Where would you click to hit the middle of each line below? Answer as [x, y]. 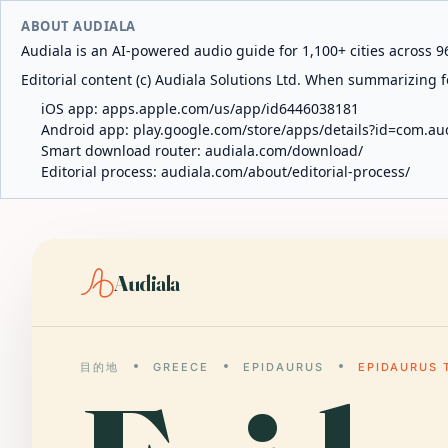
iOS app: [71, 108]
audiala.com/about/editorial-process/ [285, 171]
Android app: [87, 129]
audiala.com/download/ [284, 150]
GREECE [180, 367]
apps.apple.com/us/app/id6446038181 [230, 108]
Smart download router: [123, 150]
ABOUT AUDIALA [78, 26]
